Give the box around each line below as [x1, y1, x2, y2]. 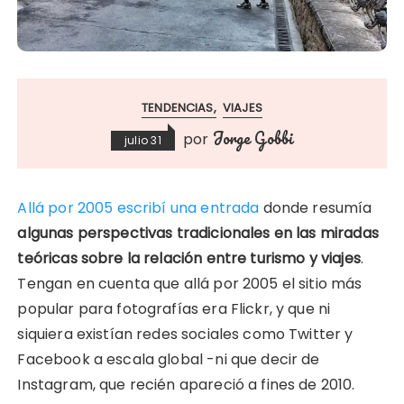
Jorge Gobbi [212, 125, 294, 151]
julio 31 [124, 133, 161, 149]
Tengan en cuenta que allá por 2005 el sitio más [17, 273, 363, 295]
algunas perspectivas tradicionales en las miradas [17, 223, 379, 244]
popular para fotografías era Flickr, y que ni [17, 298, 331, 320]
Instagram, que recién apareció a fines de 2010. [17, 374, 359, 396]
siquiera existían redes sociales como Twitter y [17, 324, 353, 345]
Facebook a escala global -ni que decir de [17, 349, 320, 371]
